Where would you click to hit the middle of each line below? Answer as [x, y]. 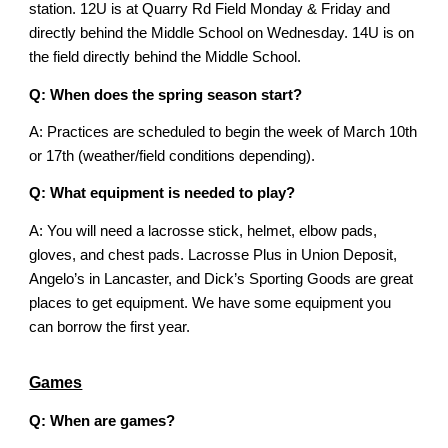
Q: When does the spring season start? [166, 94]
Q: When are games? [102, 421]
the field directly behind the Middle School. [165, 57]
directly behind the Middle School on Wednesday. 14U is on [222, 33]
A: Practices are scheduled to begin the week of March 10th [223, 131]
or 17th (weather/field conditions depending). [172, 155]
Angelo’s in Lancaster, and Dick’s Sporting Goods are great [221, 278]
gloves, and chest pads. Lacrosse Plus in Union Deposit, [213, 254]
